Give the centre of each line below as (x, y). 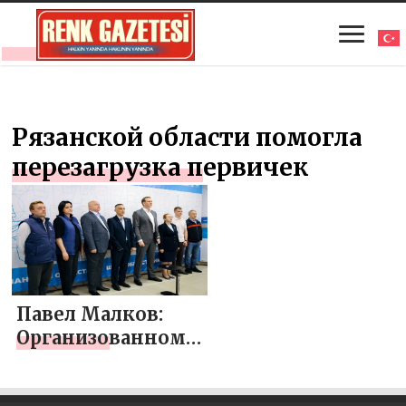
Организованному (107, 337)
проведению (80, 361)
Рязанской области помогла (188, 137)
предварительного (110, 384)
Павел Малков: (90, 314)
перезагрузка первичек (161, 167)
